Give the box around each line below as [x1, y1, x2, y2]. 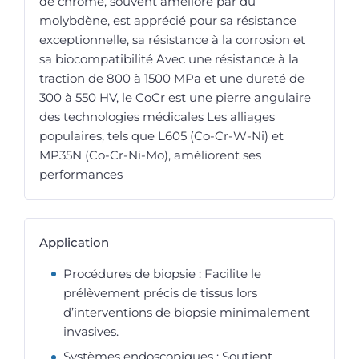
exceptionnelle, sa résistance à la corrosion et [39, 32, 305, 47]
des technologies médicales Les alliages [39, 109, 275, 124]
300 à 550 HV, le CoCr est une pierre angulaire [39, 90, 311, 105]
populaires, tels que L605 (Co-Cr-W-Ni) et [39, 128, 284, 143]
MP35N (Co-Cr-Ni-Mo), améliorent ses [39, 147, 261, 163]
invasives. [63, 323, 119, 339]
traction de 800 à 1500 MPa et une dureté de [39, 71, 305, 86]
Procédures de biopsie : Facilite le [63, 265, 261, 281]
